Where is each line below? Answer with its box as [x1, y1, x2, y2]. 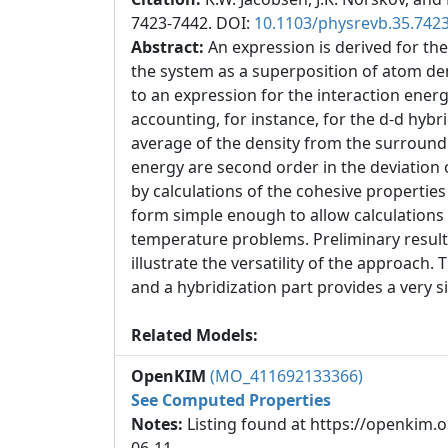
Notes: [131, 413, 187, 435]
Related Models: [131, 324, 258, 346]
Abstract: [131, 36, 208, 58]
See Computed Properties [131, 389, 331, 411]
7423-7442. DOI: [131, 12, 254, 34]
